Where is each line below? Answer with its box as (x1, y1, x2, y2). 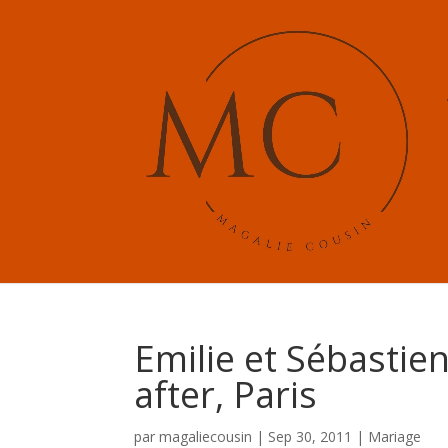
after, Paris (134, 370, 318, 419)
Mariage (368, 427, 422, 446)
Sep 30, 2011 (268, 427, 353, 446)
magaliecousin (159, 427, 253, 446)
